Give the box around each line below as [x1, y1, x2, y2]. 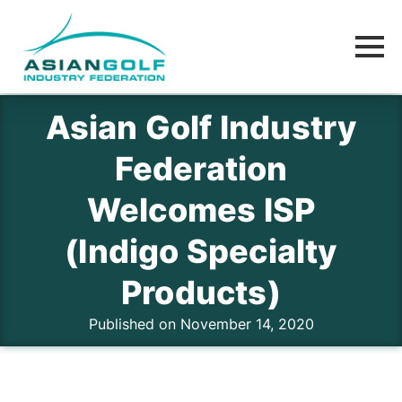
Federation [114, 149, 288, 188]
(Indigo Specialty [65, 232, 337, 271]
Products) [121, 273, 281, 312]
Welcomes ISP [86, 190, 316, 230]
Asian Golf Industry [45, 108, 357, 147]
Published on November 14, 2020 [88, 315, 314, 333]
